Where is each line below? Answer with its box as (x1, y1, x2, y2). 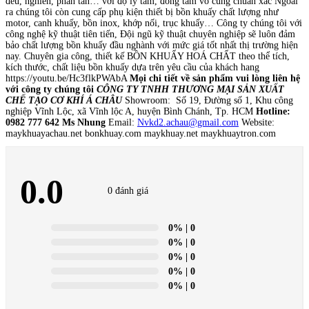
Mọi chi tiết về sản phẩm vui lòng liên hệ (130, 73, 300, 84)
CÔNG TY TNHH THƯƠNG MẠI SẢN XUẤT (97, 84, 284, 95)
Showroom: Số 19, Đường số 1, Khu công (122, 95, 293, 106)
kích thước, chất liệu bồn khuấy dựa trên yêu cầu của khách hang (6, 62, 259, 73)
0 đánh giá (108, 186, 148, 197)
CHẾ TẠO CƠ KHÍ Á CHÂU (6, 95, 122, 106)
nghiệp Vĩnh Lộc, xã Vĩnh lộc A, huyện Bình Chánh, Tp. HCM (6, 106, 256, 117)
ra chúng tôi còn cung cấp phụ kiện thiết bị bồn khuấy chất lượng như (6, 7, 279, 18)
